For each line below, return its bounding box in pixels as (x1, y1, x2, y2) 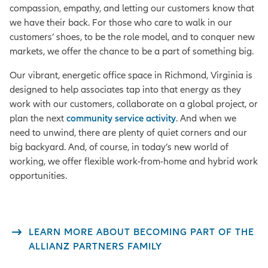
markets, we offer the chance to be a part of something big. (10, 45, 254, 57)
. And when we (176, 112, 236, 124)
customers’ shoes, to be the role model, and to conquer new (10, 31, 255, 43)
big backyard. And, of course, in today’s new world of (10, 141, 229, 153)
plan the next (10, 112, 66, 124)
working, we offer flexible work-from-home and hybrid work (10, 155, 258, 167)
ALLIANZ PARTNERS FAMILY (29, 240, 162, 252)
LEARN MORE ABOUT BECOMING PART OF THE (29, 226, 254, 238)
